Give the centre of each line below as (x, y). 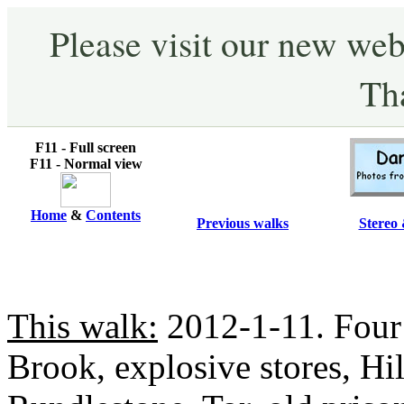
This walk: (83, 326)
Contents (113, 216)
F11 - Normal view (86, 164)
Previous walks (243, 224)
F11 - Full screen (86, 148)
